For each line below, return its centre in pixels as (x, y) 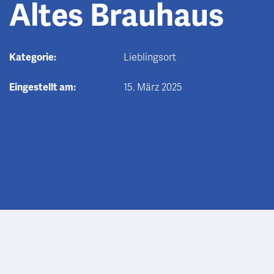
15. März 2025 (153, 87)
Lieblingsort (150, 57)
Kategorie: (33, 57)
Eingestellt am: (43, 87)
